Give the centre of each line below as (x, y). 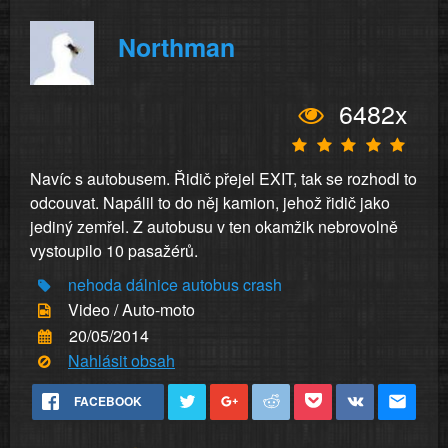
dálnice (152, 284)
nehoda (95, 284)
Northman (176, 46)
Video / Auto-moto (131, 310)
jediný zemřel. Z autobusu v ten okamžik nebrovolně (214, 226)
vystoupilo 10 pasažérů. (114, 250)
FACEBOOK (108, 401)
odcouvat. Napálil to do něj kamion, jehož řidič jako (210, 202)
